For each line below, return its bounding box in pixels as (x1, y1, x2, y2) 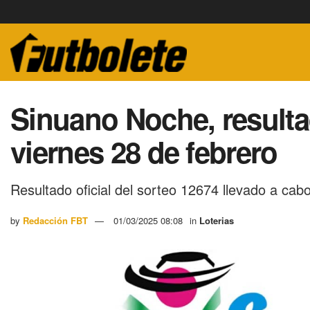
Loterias (199, 213, 234, 227)
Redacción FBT (23, 213, 88, 227)
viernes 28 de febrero (10, 131, 277, 172)
